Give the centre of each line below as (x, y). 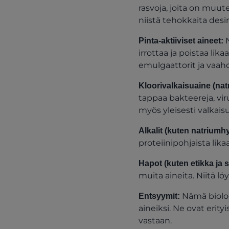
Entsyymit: (159, 196)
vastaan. (155, 221)
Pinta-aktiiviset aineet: (181, 41)
